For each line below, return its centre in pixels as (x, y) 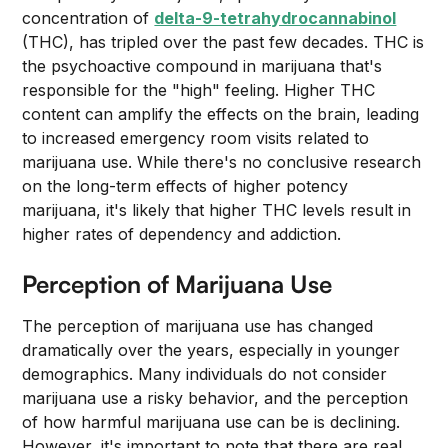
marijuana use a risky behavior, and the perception (215, 398)
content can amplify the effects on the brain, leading (221, 114)
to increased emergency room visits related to (196, 138)
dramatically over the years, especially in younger (211, 350)
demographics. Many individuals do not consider (205, 374)
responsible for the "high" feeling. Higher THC (199, 90)
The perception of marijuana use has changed (198, 326)
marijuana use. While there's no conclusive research (222, 162)
